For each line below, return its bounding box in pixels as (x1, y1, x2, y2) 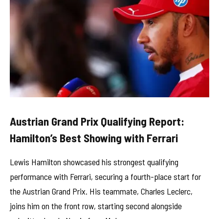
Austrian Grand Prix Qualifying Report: (10, 114, 184, 128)
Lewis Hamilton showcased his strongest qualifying (10, 156, 178, 167)
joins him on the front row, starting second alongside (10, 200, 182, 211)
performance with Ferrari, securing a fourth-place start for (10, 171, 201, 182)
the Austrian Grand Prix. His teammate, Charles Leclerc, (10, 185, 193, 197)
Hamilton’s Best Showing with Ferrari (10, 131, 178, 145)
